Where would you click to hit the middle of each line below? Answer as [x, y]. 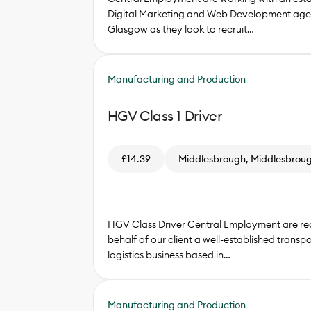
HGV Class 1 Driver [165, 115]
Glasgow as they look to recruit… [180, 30]
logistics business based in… [169, 255]
